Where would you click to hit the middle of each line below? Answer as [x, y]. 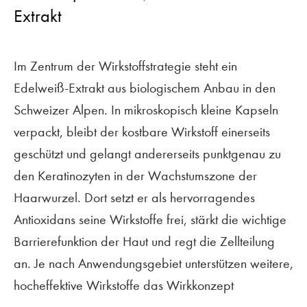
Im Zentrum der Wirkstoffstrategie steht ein [125, 66]
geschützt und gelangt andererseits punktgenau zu [147, 153]
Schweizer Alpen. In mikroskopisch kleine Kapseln [146, 110]
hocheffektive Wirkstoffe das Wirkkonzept [124, 285]
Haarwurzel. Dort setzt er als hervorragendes [134, 197]
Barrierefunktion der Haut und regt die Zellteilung [144, 241]
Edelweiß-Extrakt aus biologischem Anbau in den [145, 88]
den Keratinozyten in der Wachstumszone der [135, 175]
